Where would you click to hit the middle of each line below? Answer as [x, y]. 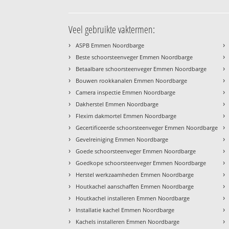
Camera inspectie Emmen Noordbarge [126, 93]
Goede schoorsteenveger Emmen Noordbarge [136, 151]
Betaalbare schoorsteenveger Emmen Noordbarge [141, 69]
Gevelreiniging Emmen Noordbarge [122, 140]
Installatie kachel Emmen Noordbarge [125, 210]
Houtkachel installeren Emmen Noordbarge [133, 198]
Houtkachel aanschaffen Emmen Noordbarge [135, 187]
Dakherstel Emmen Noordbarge [117, 104]
